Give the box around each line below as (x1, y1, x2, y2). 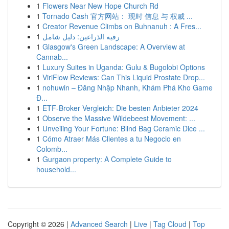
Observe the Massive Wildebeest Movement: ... (42, 113, 195, 123)
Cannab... (36, 52, 68, 62)
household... (36, 164, 76, 174)
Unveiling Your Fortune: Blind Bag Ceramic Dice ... (42, 123, 205, 133)
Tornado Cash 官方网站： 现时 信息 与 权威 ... (42, 11, 193, 21)
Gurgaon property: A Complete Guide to (42, 154, 172, 164)
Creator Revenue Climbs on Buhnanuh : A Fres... (42, 21, 201, 31)
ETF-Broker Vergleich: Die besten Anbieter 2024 (42, 103, 198, 113)
